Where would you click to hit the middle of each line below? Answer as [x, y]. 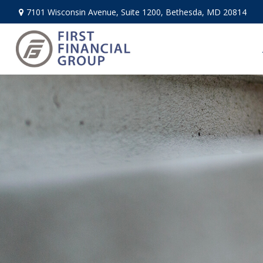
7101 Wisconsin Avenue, [73, 12]
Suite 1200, [142, 12]
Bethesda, [185, 12]
